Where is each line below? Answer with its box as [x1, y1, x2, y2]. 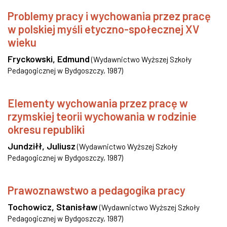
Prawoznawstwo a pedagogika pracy [8, 183, 185, 197]
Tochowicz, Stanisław [8, 201, 98, 212]
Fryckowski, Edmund [8, 53, 90, 64]
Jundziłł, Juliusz [8, 140, 75, 152]
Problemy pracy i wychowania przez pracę [8, 9, 211, 22]
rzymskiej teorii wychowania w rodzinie [8, 109, 197, 123]
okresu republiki [8, 123, 85, 136]
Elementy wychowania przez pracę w [8, 96, 188, 109]
